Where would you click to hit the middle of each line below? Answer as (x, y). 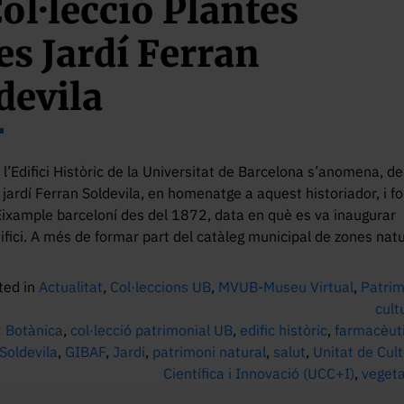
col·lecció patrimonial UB (152, 330)
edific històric (284, 330)
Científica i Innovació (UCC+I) (259, 373)
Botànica (35, 330)
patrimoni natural (210, 352)
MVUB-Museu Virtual (286, 287)
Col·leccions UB (161, 287)
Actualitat (71, 287)
